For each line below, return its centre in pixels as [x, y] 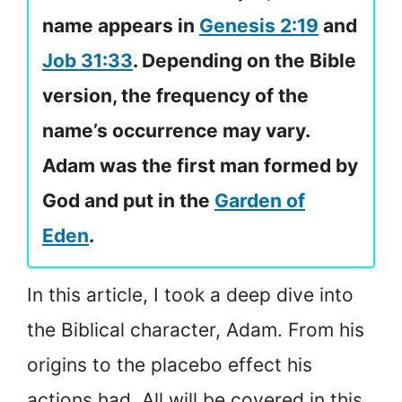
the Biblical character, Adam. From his [196, 330]
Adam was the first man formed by [200, 166]
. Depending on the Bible [245, 61]
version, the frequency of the [175, 96]
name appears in [121, 26]
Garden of [260, 201]
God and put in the [128, 201]
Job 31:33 [87, 61]
